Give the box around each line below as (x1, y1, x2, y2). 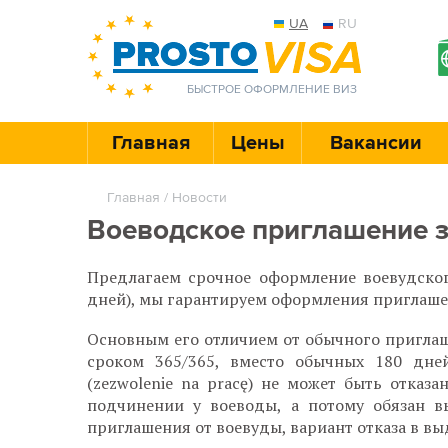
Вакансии (330, 131, 422, 155)
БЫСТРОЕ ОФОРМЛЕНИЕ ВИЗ (187, 82, 357, 97)
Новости (172, 189, 227, 206)
